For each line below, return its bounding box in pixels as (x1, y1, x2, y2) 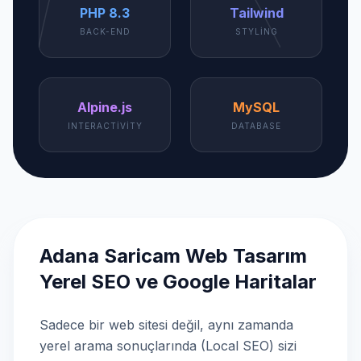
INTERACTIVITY (67, 121, 143, 131)
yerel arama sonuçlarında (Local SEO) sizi (39, 338, 297, 354)
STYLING (234, 27, 278, 36)
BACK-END (79, 27, 131, 36)
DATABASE (231, 121, 281, 131)
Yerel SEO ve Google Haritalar (39, 270, 317, 293)
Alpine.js (77, 99, 132, 115)
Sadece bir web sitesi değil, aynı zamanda (39, 317, 293, 333)
